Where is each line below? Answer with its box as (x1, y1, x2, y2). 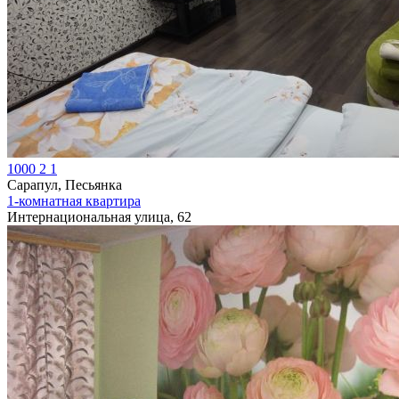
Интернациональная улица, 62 (7, 208, 191, 224)
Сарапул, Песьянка (7, 176, 122, 192)
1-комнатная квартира (7, 192, 141, 208)
